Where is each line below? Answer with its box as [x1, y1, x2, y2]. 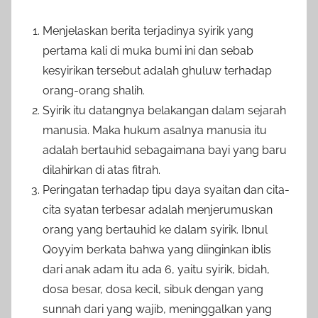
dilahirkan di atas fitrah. [43, 163, 160, 177]
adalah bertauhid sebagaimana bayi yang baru [43, 143, 287, 158]
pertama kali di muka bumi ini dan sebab [43, 44, 253, 58]
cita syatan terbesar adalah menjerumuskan [43, 203, 273, 217]
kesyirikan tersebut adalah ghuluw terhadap [43, 64, 272, 78]
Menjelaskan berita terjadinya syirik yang [43, 24, 253, 38]
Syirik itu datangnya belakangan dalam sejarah [43, 104, 286, 118]
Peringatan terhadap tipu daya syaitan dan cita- [43, 183, 290, 197]
